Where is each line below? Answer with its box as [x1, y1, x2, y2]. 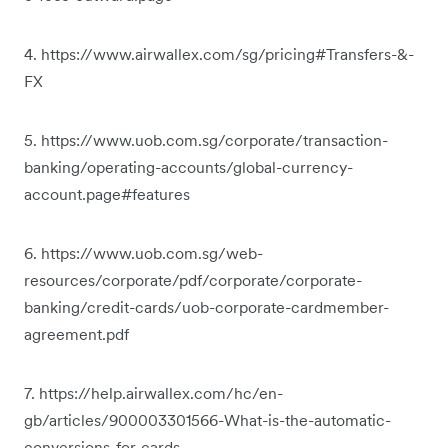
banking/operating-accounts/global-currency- [24, 157, 353, 177]
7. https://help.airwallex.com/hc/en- [24, 383, 283, 403]
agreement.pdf [24, 324, 129, 344]
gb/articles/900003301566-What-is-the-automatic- [24, 410, 391, 430]
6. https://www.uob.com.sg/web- [24, 243, 263, 263]
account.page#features [24, 184, 190, 204]
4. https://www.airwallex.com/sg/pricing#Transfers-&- [24, 44, 414, 64]
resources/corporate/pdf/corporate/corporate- [24, 270, 362, 290]
